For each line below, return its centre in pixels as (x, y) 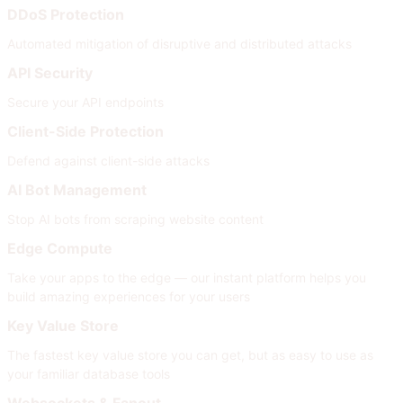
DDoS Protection (66, 14)
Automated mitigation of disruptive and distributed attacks (179, 43)
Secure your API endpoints (85, 102)
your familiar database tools (89, 373)
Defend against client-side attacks (108, 160)
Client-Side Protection (85, 131)
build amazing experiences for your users (129, 296)
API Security (50, 72)
